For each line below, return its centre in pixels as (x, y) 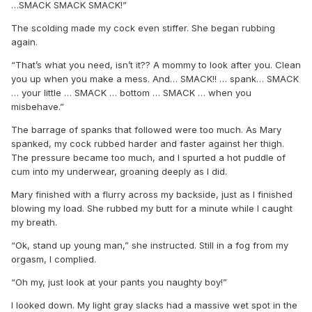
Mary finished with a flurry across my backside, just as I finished (152, 194)
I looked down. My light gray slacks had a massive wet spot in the (154, 305)
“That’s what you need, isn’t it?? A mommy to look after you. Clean (156, 64)
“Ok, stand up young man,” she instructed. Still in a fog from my (150, 245)
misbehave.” (38, 106)
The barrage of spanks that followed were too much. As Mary (146, 129)
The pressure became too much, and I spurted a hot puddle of (148, 157)
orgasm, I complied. (54, 259)
